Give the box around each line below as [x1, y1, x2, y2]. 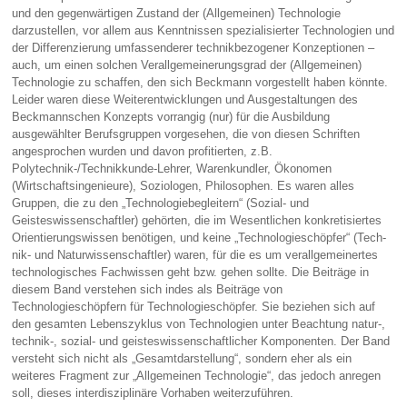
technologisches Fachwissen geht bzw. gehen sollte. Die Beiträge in [12, 265, 370, 280]
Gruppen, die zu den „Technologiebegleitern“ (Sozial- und [12, 196, 310, 211]
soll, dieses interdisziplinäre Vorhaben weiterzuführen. [12, 386, 294, 401]
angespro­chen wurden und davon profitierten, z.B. [12, 144, 273, 159]
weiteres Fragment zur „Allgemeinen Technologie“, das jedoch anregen [12, 369, 382, 383]
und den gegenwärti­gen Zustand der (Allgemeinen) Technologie [12, 6, 342, 21]
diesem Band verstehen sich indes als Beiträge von [12, 283, 283, 297]
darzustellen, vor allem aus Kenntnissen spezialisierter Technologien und [12, 24, 395, 38]
